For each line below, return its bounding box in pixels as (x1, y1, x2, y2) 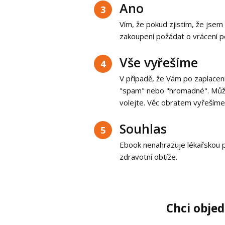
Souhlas (120, 120, 167, 137)
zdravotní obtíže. (120, 152, 177, 162)
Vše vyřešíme (120, 54, 198, 71)
